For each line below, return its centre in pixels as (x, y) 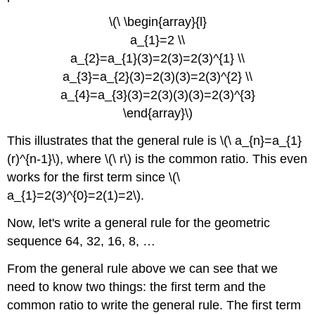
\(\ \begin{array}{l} (157, 22)
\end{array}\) (157, 114)
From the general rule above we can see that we (143, 268)
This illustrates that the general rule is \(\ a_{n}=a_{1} (155, 141)
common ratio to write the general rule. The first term (154, 305)
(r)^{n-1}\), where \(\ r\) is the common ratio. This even (157, 159)
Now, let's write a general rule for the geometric (139, 223)
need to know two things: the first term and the (137, 287)
